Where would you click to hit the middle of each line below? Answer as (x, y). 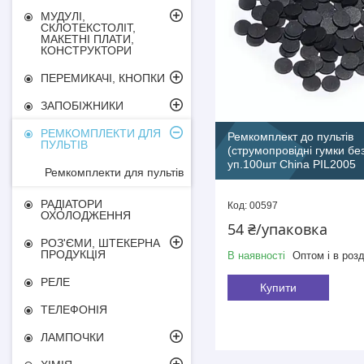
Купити (278, 288)
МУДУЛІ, (63, 16)
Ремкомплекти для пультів (114, 172)
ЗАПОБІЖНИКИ (82, 106)
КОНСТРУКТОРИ (86, 50)
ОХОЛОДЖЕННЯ (86, 215)
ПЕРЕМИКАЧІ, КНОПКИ (103, 78)
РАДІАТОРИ (71, 204)
